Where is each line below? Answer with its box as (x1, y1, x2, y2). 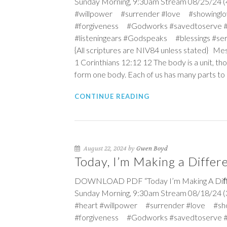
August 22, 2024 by (82, 144, 136, 153)
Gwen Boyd (136, 144, 168, 153)
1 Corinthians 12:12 (74, 57, 141, 67)
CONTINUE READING (74, 92, 149, 100)
